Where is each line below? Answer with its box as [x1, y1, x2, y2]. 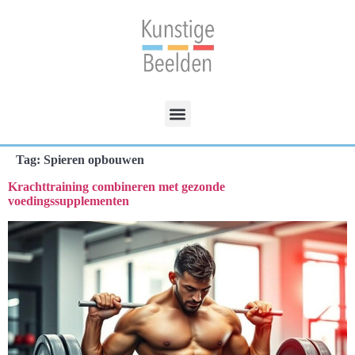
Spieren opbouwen [44, 153, 144, 166]
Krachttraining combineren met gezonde [8, 180, 225, 193]
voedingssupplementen [8, 194, 129, 208]
